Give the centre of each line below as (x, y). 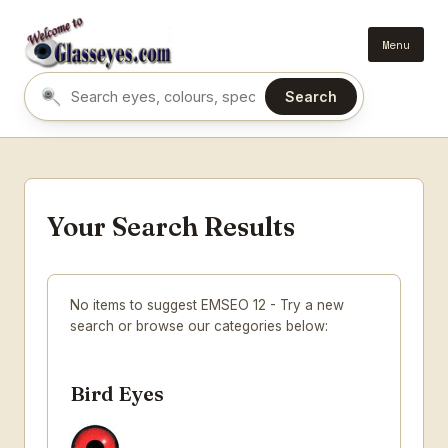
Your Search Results (171, 227)
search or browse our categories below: (199, 326)
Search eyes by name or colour (161, 107)
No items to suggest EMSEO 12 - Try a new (207, 305)
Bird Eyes (117, 393)
